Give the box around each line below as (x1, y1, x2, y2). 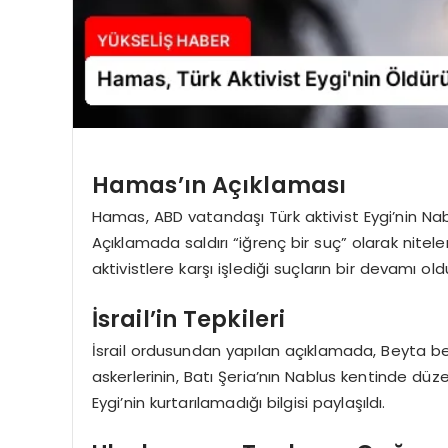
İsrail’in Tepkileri (91, 302, 286, 335)
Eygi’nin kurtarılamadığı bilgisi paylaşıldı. (91, 392, 386, 414)
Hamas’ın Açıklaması (91, 168, 347, 201)
